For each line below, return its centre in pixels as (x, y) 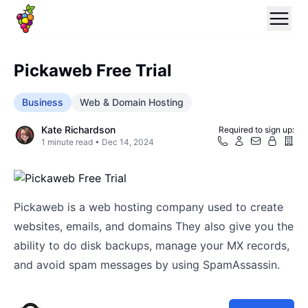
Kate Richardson (78, 130)
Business (43, 102)
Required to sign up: (256, 130)
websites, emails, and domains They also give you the (154, 226)
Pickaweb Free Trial (93, 70)
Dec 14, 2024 (128, 142)
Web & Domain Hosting (132, 102)
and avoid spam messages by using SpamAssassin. (147, 265)
